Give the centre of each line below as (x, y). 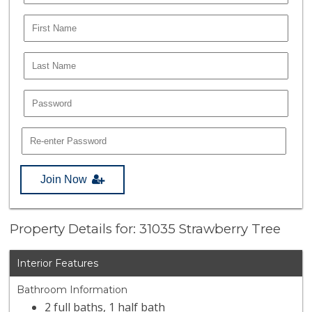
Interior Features (58, 264)
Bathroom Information (72, 290)
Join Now (64, 179)
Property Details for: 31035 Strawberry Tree (146, 229)
